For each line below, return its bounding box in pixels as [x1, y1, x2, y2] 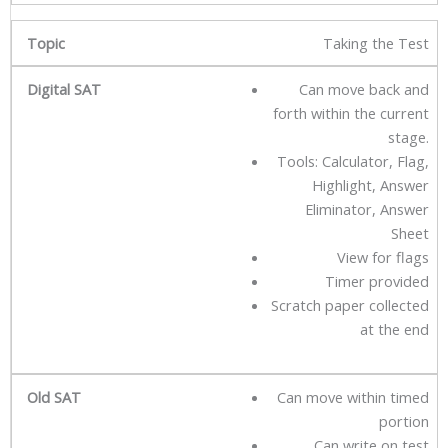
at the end [360, 318, 429, 339]
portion [379, 410, 429, 431]
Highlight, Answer [312, 174, 429, 195]
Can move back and [299, 78, 429, 99]
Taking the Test [323, 32, 429, 53]
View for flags [337, 246, 429, 267]
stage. [388, 126, 429, 147]
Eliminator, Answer [305, 198, 429, 219]
